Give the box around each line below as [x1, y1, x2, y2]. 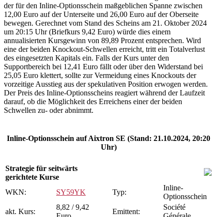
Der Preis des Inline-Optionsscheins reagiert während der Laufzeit [4, 89, 205, 97]
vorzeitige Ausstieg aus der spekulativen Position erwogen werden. [4, 80, 208, 89]
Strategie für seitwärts [5, 164, 77, 173]
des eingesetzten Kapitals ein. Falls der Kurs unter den [4, 54, 169, 62]
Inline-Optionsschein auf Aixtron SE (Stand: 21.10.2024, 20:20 [7, 134, 210, 143]
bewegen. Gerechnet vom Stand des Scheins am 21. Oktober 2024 [4, 19, 207, 28]
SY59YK [56, 188, 86, 197]
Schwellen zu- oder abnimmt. [4, 106, 93, 115]
